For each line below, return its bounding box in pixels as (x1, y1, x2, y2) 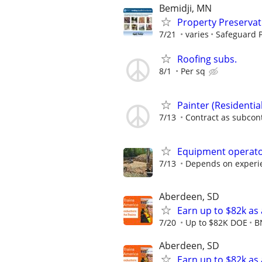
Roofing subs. (177, 52, 237, 65)
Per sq (181, 65, 205, 77)
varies (185, 29, 209, 40)
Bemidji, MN (159, 2, 212, 15)
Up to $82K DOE (185, 217, 247, 229)
